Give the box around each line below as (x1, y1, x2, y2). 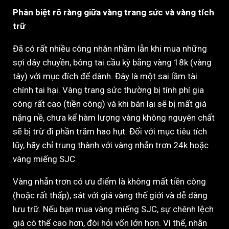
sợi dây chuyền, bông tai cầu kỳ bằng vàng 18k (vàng (13, 57, 212, 67)
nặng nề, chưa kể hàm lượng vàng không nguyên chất (13, 112, 215, 123)
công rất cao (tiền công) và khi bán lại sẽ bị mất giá (13, 98, 207, 109)
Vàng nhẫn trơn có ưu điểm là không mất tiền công (13, 176, 206, 187)
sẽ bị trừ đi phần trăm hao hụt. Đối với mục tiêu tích (13, 126, 207, 136)
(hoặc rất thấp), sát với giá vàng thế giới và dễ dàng (13, 190, 208, 200)
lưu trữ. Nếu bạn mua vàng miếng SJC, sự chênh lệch (13, 203, 214, 214)
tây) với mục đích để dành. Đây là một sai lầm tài (13, 71, 197, 81)
